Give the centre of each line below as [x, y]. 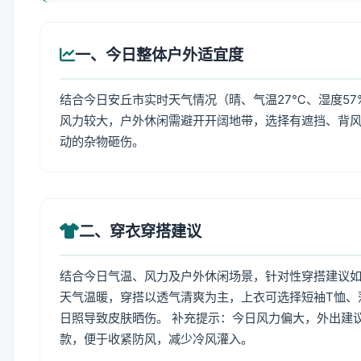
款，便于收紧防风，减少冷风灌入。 [156, 339]
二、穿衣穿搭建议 [140, 231]
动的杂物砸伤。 [102, 141]
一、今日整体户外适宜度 [159, 55]
